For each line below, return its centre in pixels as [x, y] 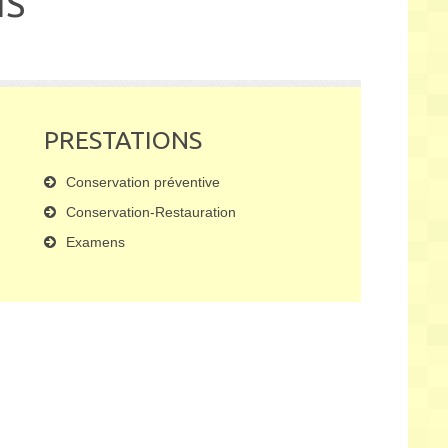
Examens [95, 242]
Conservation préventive [143, 182]
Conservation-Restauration [151, 212]
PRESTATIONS [123, 140]
